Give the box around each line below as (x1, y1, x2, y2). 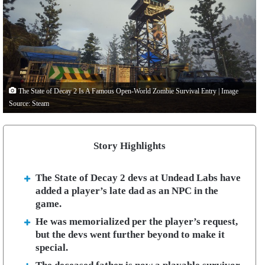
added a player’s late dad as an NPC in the (35, 185, 218, 196)
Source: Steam (9, 100, 49, 108)
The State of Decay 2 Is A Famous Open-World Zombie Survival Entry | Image (17, 88, 238, 95)
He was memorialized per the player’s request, (35, 216, 238, 227)
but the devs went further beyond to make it (35, 229, 225, 240)
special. (35, 242, 68, 253)
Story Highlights (93, 140, 166, 151)
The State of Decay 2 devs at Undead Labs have (35, 172, 241, 183)
